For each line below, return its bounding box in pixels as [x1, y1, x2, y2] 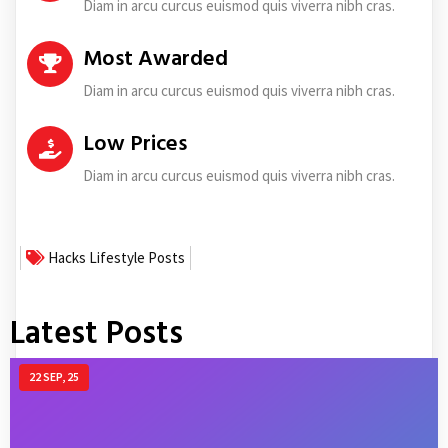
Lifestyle [89, 248, 148, 268]
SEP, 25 [42, 369, 79, 385]
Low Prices [83, 127, 187, 163]
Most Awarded [83, 42, 228, 78]
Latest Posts [10, 312, 183, 357]
